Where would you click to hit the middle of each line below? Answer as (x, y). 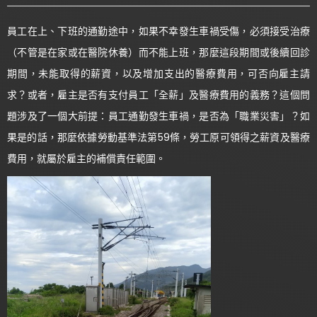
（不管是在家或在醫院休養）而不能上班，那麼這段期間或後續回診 (158, 52)
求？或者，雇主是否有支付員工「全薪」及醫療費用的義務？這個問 (158, 94)
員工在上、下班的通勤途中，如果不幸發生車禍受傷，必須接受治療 (158, 31)
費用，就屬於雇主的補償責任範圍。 (86, 158)
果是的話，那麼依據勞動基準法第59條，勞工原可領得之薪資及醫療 (158, 137)
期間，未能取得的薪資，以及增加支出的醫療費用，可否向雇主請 (158, 73)
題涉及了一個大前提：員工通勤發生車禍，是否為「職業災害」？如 (158, 116)
